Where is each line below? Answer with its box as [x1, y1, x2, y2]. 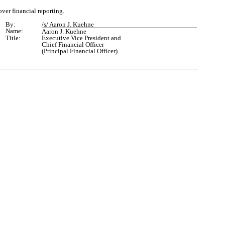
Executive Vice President [42, 34, 109, 42]
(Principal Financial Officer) [42, 47, 118, 55]
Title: [6, 34, 21, 42]
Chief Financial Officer [42, 41, 104, 48]
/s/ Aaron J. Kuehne [42, 21, 94, 28]
